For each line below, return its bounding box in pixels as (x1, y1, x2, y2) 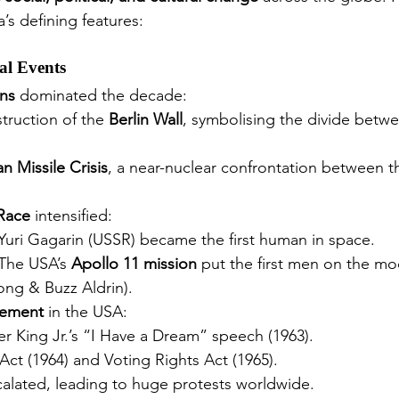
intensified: (30, 206, 112, 226)
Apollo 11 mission (71, 254, 197, 274)
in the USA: (44, 302, 127, 322)
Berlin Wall (109, 110, 183, 130)
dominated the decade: (15, 85, 187, 106)
